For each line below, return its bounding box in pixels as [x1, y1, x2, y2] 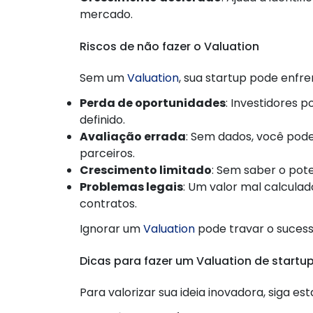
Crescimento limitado [80, 161, 212, 178]
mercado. [80, 6, 133, 22]
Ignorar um [80, 220, 143, 237]
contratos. [80, 195, 137, 212]
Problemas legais [80, 178, 183, 195]
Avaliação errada [80, 128, 186, 145]
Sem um [80, 69, 127, 86]
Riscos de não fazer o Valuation [80, 38, 259, 54]
